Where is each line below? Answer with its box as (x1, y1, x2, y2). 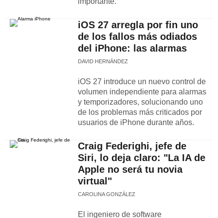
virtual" (78, 176, 112, 186)
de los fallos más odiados (78, 31, 197, 42)
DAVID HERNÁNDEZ (78, 58, 128, 64)
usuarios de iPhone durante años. (78, 118, 194, 127)
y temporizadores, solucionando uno (78, 98, 203, 106)
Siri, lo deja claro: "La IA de (78, 152, 205, 163)
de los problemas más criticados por (78, 108, 202, 116)
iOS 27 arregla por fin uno (78, 19, 198, 30)
